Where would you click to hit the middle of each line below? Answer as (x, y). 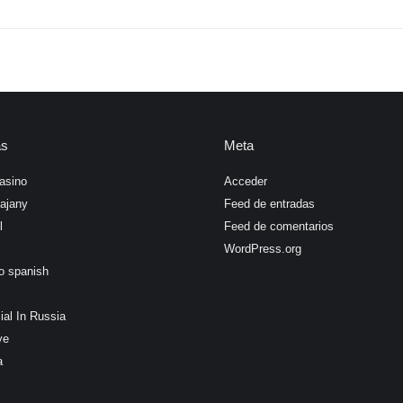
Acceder (246, 181)
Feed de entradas (269, 204)
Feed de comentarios (279, 226)
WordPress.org (263, 249)
